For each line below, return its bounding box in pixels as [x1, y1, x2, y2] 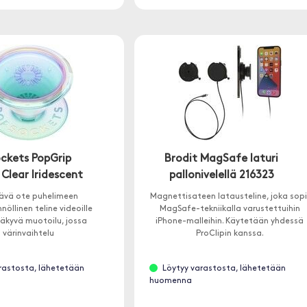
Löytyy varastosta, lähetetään [162, 265, 286, 273]
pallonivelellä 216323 [169, 170, 274, 182]
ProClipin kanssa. [195, 230, 264, 238]
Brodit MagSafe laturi [164, 153, 279, 165]
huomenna [149, 277, 192, 286]
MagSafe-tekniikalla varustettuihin [159, 205, 300, 214]
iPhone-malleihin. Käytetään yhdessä [156, 217, 304, 226]
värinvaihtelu [2, 230, 54, 238]
